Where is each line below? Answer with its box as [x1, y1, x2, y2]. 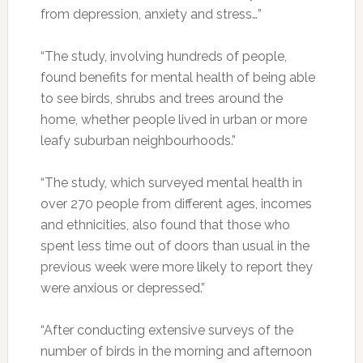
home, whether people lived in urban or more [40, 112, 307, 128]
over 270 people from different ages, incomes [40, 196, 312, 212]
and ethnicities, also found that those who [40, 217, 290, 233]
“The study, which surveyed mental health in [40, 175, 302, 191]
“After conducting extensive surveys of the [40, 322, 293, 339]
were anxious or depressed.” [40, 280, 205, 297]
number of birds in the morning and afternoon [40, 344, 312, 360]
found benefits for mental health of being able [40, 70, 315, 86]
